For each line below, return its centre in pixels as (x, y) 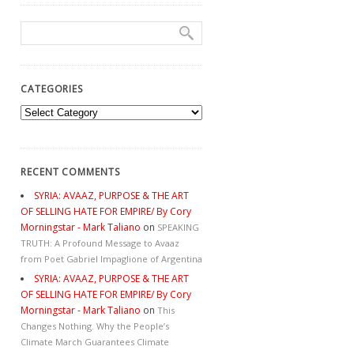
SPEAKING (178, 227)
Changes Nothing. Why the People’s (95, 326)
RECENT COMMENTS (70, 171)
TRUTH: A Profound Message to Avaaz (100, 243)
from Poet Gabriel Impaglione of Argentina (111, 258)
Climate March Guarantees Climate (95, 341)
